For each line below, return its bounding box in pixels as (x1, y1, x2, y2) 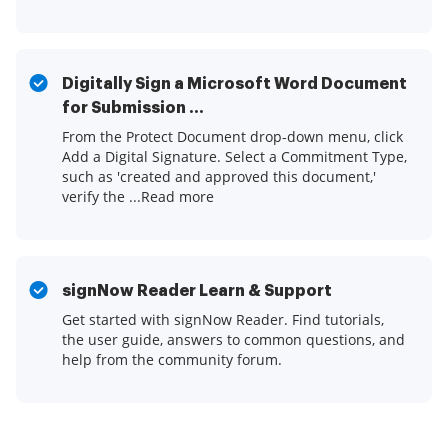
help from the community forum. (62, 350, 282, 370)
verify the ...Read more (62, 187, 214, 207)
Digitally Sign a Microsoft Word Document (62, 76, 407, 93)
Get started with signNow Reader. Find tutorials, (62, 310, 384, 330)
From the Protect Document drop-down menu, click (62, 127, 403, 147)
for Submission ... (62, 100, 204, 117)
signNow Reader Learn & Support (62, 283, 332, 300)
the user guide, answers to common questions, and (62, 330, 405, 350)
